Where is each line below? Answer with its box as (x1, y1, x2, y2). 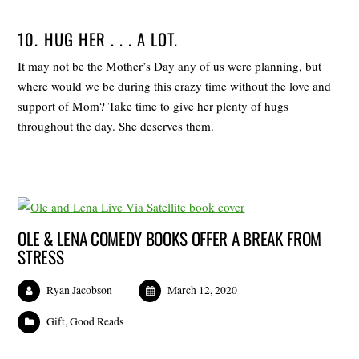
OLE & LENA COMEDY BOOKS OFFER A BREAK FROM (18, 226, 321, 252)
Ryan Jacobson (46, 283, 113, 298)
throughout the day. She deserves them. (18, 117, 215, 134)
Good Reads (70, 314, 124, 329)
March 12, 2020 (167, 283, 238, 298)
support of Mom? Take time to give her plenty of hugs (18, 97, 289, 114)
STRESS (18, 244, 64, 270)
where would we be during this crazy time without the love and (18, 77, 332, 94)
